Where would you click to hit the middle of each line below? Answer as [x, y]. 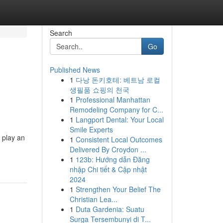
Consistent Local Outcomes [119, 139]
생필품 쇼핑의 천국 [99, 90]
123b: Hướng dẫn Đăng [112, 159]
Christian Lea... [93, 199]
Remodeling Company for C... [116, 110]
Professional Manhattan [113, 100]
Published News [75, 70]
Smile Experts [91, 129]
